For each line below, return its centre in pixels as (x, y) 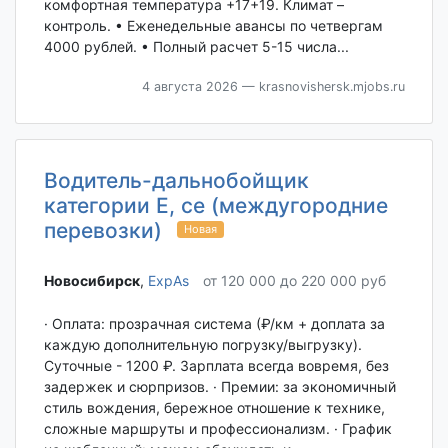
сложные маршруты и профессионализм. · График (217, 428)
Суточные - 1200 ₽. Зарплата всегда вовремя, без (216, 365)
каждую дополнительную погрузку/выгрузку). (202, 344)
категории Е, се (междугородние (215, 205)
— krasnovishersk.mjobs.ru (321, 86)
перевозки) (102, 230)
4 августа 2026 (189, 86)
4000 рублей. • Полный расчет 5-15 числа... (196, 46)
